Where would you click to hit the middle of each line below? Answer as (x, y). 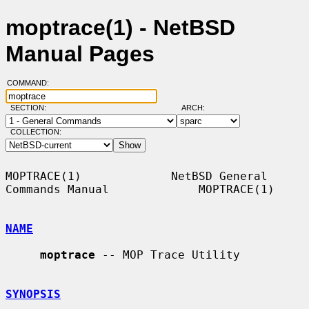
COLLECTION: (36, 132)
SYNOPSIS (33, 294)
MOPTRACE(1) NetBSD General (137, 176)
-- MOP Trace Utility (168, 255)
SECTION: (31, 108)
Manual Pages (80, 54)
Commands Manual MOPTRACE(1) (140, 189)
